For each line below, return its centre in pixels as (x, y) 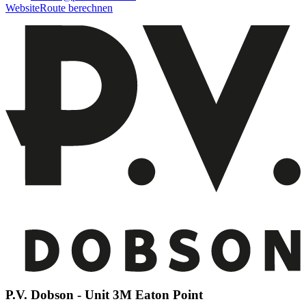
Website (23, 8)
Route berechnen (76, 8)
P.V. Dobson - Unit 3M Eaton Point (104, 294)
